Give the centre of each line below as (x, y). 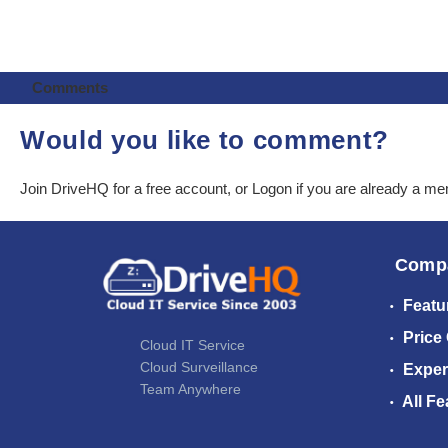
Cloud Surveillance (199, 366)
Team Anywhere (190, 388)
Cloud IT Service (192, 344)
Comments (69, 88)
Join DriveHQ (66, 189)
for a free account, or (182, 189)
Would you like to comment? (204, 140)
